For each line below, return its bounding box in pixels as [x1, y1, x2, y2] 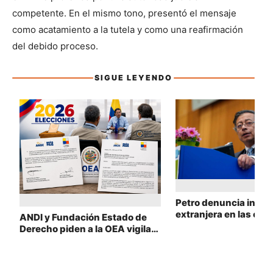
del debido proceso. [12, 40, 98, 52]
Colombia [175, 219, 218, 232]
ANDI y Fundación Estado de [19, 211, 147, 224]
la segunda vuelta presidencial [19, 235, 159, 247]
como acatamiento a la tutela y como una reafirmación [12, 24, 243, 36]
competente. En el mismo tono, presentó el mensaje [12, 7, 236, 19]
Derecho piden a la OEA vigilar [19, 223, 155, 235]
